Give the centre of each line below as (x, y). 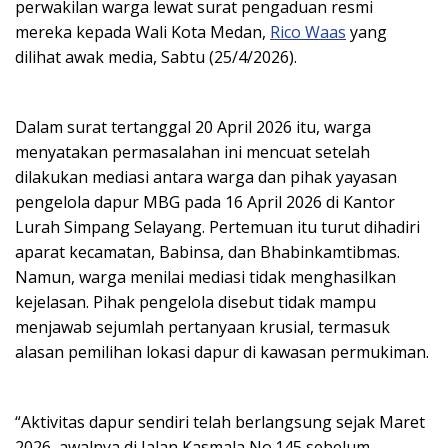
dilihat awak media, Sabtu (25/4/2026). (158, 57)
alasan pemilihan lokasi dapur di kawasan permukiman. (222, 352)
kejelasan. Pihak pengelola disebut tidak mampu (195, 302)
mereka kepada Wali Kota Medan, (142, 32)
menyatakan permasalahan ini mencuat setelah (192, 152)
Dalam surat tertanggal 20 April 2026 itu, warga (193, 127)
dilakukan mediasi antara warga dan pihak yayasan (206, 177)
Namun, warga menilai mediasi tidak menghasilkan (205, 277)
